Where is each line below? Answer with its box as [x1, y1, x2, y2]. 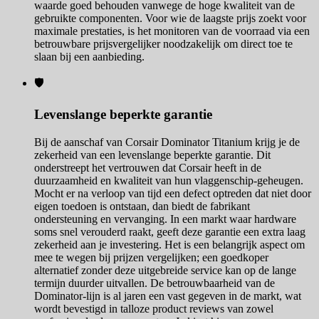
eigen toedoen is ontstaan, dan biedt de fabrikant [34, 200, 250, 213]
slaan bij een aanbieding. [34, 50, 145, 63]
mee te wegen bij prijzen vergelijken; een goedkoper [34, 251, 268, 264]
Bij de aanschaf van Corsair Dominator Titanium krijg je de [34, 136, 300, 149]
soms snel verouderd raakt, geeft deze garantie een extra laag [34, 226, 305, 239]
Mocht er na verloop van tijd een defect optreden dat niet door [34, 187, 311, 200]
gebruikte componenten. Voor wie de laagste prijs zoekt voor [34, 11, 306, 24]
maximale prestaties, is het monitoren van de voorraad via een [34, 24, 310, 37]
